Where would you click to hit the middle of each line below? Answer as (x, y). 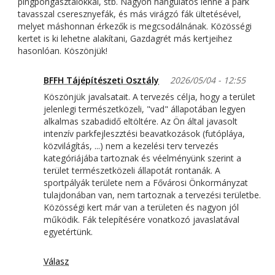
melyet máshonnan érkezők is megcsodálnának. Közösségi (135, 26)
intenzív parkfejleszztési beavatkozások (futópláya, (144, 134)
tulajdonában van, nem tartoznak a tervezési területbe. (152, 195)
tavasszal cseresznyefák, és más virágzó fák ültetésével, (130, 14)
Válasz (56, 261)
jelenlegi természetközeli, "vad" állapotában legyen (145, 109)
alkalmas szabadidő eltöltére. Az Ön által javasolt (141, 122)
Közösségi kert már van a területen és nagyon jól (141, 207)
